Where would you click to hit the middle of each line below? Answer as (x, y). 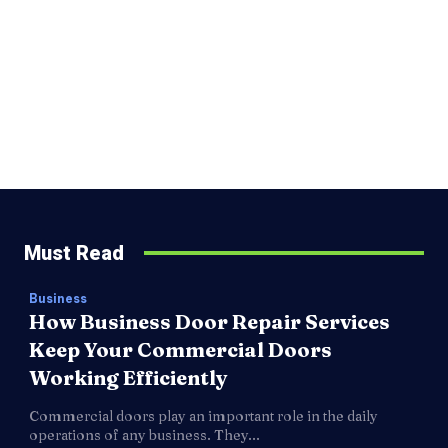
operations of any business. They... (144, 434)
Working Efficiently (128, 377)
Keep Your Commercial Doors (180, 349)
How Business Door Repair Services (209, 321)
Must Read (74, 252)
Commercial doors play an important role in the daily (203, 415)
